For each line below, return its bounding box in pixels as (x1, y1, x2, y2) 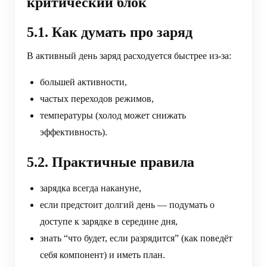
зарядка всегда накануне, (40, 183, 141, 194)
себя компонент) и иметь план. (40, 250, 165, 260)
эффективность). (40, 127, 107, 138)
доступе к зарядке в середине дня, (40, 216, 178, 227)
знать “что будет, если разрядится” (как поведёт (40, 233, 232, 244)
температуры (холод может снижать (40, 110, 186, 121)
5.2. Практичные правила (27, 154, 194, 170)
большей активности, (40, 77, 127, 88)
